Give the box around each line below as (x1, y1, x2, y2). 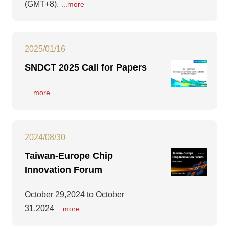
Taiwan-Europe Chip (25, 151, 113, 162)
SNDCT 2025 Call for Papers (25, 62, 147, 73)
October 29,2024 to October (25, 190, 124, 199)
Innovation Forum (25, 165, 102, 175)
